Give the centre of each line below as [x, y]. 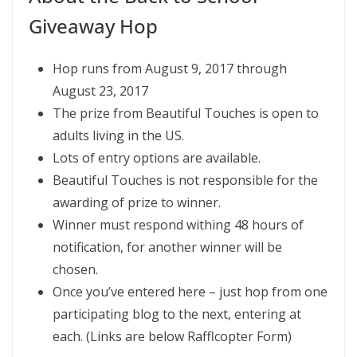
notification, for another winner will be [167, 247]
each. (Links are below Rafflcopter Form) [172, 336]
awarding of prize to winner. [137, 202]
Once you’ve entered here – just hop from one [190, 292]
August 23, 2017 [100, 91]
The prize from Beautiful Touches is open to [186, 113]
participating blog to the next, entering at [177, 314]
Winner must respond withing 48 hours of [178, 225]
